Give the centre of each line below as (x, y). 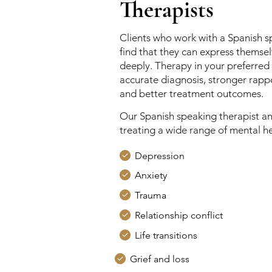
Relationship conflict (179, 215)
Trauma (151, 195)
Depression (160, 156)
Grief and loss (160, 259)
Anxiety (151, 175)
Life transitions (166, 235)
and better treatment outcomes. (192, 93)
